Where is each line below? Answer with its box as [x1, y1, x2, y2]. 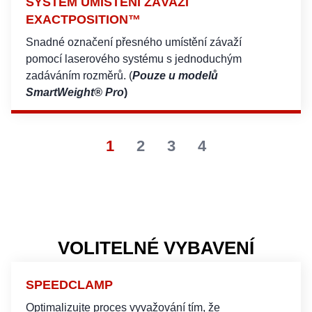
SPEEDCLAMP [26, 278, 113, 292]
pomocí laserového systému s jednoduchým [26, 53, 242, 65]
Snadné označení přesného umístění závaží [26, 36, 242, 49]
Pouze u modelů [132, 70, 218, 82]
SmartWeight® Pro [26, 86, 124, 99]
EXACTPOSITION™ [26, 13, 141, 27]
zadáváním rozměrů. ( [26, 70, 132, 82]
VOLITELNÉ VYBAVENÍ [58, 237, 254, 259]
